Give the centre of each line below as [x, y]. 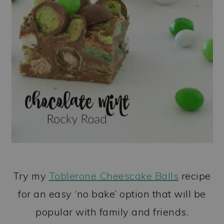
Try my [31, 175]
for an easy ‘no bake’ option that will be [112, 193]
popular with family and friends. [112, 211]
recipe [195, 175]
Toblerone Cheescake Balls [114, 175]
